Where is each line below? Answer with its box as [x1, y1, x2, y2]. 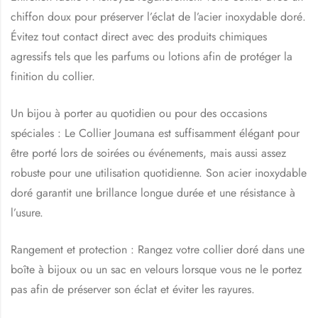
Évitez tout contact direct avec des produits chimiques [11, 28, 267, 45]
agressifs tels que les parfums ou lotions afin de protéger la [11, 48, 292, 65]
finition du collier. [11, 67, 95, 84]
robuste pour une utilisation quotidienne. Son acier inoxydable [11, 164, 307, 181]
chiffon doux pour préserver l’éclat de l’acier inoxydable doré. [11, 8, 306, 25]
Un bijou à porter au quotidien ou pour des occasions [11, 104, 267, 121]
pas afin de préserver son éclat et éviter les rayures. [11, 280, 255, 297]
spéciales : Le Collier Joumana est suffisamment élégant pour [11, 124, 300, 141]
